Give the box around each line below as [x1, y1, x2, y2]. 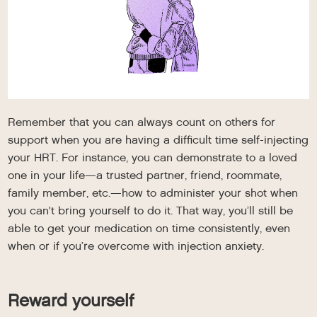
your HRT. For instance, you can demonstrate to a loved [8, 149, 298, 165]
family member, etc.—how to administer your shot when [8, 185, 299, 200]
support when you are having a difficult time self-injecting [8, 132, 309, 147]
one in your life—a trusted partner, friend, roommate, [8, 167, 282, 183]
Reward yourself [8, 289, 134, 311]
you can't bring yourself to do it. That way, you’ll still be [8, 202, 294, 218]
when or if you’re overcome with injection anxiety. [8, 238, 265, 253]
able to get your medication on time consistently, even [8, 220, 291, 236]
